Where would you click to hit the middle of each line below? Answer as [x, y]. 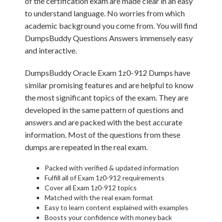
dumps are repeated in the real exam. [86, 147]
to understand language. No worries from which [105, 13]
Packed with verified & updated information [112, 168]
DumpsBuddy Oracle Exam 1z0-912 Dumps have [108, 73]
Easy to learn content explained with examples [116, 207]
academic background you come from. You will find [111, 26]
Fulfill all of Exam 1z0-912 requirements [105, 178]
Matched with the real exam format [99, 197]
